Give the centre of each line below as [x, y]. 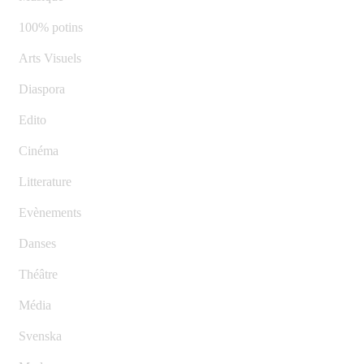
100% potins [51, 28]
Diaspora [42, 89]
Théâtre [38, 275]
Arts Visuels [50, 58]
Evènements [50, 213]
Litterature [45, 182]
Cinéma [39, 151]
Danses [37, 244]
